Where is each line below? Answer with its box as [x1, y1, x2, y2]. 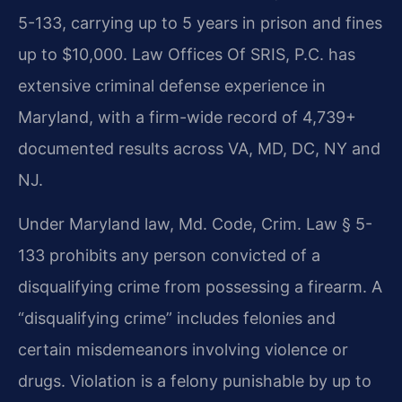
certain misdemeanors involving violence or [18, 340, 348, 360]
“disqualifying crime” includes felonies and [18, 309, 336, 328]
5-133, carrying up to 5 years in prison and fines [18, 13, 382, 33]
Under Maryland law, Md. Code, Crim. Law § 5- [18, 214, 372, 234]
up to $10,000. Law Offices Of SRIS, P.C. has [18, 45, 355, 65]
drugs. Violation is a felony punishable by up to [18, 371, 371, 391]
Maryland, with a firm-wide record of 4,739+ [18, 108, 356, 127]
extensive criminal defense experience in [18, 76, 326, 96]
